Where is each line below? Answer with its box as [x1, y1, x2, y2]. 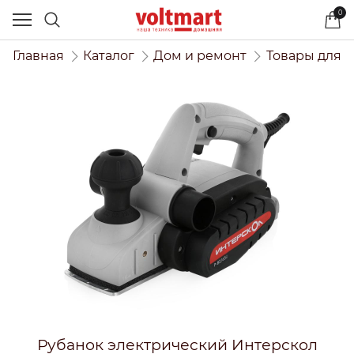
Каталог [83, 47, 135, 63]
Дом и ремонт [153, 47, 247, 63]
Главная [13, 47, 64, 63]
